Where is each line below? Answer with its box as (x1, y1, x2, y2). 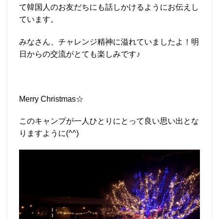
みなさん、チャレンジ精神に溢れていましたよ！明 (19, 38, 199, 46)
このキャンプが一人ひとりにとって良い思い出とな (19, 117, 199, 126)
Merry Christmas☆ (19, 94, 84, 103)
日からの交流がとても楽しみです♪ (19, 50, 140, 58)
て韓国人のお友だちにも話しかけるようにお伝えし (19, 3, 199, 12)
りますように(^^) (19, 129, 79, 138)
